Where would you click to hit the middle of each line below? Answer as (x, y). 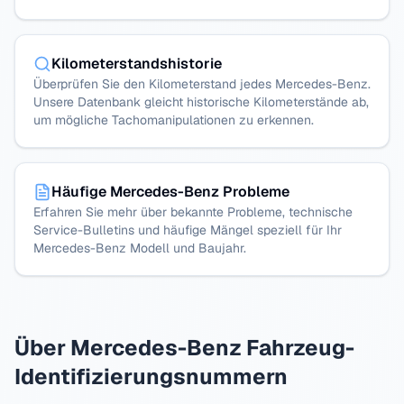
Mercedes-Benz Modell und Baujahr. (140, 248)
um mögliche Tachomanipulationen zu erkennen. (174, 120)
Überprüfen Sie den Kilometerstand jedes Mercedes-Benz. (202, 84)
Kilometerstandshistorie (137, 64)
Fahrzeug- (298, 348)
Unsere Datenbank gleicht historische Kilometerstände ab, (201, 102)
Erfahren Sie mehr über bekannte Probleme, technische (193, 212)
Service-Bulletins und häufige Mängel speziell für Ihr (188, 230)
